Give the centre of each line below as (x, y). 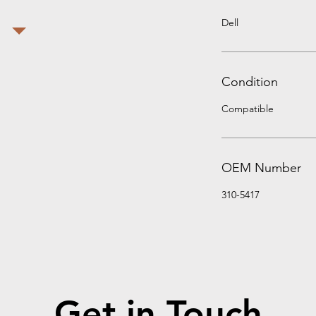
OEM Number (261, 168)
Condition (250, 82)
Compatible (248, 109)
